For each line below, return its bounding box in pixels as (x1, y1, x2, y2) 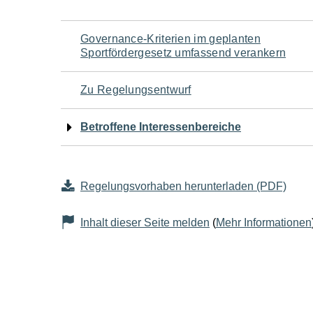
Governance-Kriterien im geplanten (80, 33, 261, 45)
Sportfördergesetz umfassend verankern (80, 47, 286, 59)
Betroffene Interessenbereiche (80, 121, 241, 133)
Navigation (60, 21, 183, 53)
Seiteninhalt (60, 126, 196, 158)
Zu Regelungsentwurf (80, 84, 191, 96)
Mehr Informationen (216, 217, 312, 228)
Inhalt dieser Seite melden (80, 217, 210, 228)
